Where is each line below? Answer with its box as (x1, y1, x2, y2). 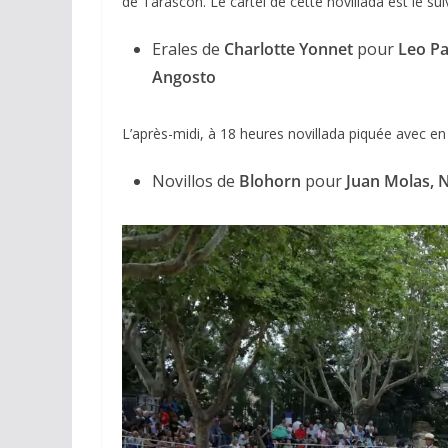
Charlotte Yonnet (220, 37, 353, 60)
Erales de (152, 37, 220, 60)
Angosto (152, 65, 216, 88)
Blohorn (239, 169, 301, 192)
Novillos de (152, 169, 239, 192)
